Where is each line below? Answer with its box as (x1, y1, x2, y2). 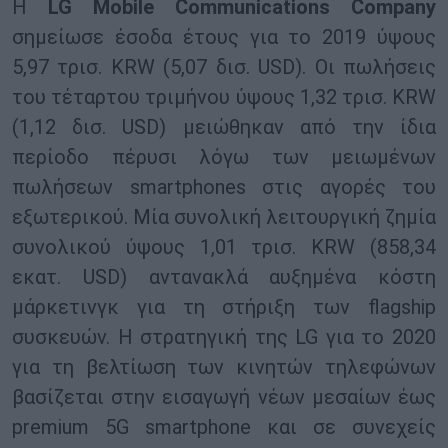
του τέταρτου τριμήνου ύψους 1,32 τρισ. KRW (12, 85, 436, 110)
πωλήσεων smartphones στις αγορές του (12, 175, 436, 200)
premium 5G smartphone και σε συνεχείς (12, 415, 436, 440)
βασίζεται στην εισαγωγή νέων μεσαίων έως (12, 385, 436, 410)
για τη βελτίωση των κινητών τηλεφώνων (12, 355, 436, 380)
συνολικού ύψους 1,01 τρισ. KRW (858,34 (12, 235, 436, 260)
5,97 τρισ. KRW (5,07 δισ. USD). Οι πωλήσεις (12, 55, 436, 80)
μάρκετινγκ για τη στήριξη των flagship (12, 295, 436, 320)
